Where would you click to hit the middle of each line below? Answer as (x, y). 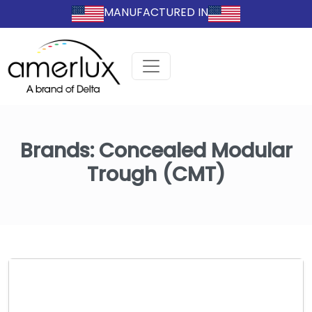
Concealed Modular (195, 150)
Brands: (59, 150)
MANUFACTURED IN (156, 12)
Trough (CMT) (156, 174)
